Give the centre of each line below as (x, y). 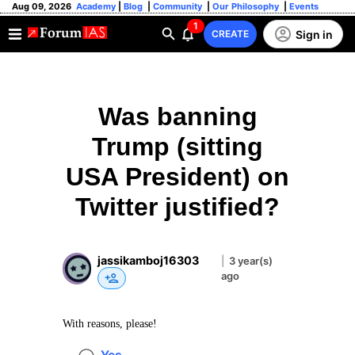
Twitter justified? (177, 207)
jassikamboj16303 (149, 260)
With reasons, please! (110, 324)
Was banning (177, 116)
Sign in (314, 34)
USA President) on (177, 177)
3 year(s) (250, 261)
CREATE (230, 34)
